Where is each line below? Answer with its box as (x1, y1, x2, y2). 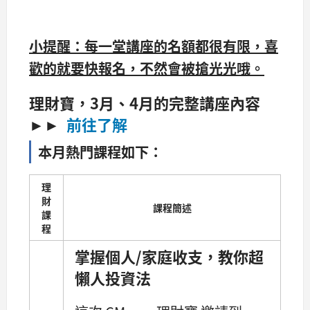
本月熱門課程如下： (38, 141, 163, 163)
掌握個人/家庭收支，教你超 (75, 245, 264, 268)
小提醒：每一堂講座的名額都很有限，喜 (29, 36, 278, 57)
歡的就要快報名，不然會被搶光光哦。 (29, 58, 264, 79)
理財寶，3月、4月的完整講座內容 (29, 91, 260, 114)
